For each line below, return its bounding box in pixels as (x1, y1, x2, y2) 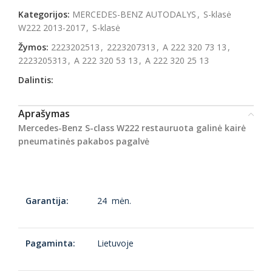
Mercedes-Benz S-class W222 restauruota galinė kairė (18, 122, 246, 134)
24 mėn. (97, 195, 131, 206)
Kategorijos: (18, 8, 70, 20)
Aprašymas (18, 107, 70, 120)
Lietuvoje (97, 237, 134, 249)
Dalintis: (18, 74, 53, 86)
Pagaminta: (25, 237, 75, 249)
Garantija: (25, 195, 69, 206)
